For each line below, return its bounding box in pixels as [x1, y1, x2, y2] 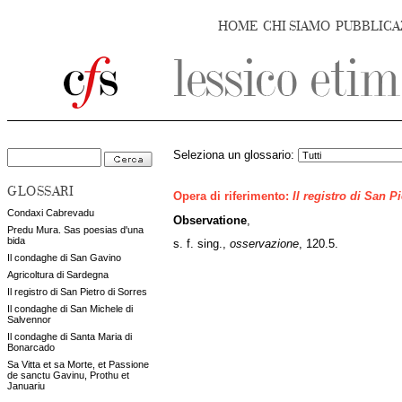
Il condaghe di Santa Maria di [7, 331, 132, 342]
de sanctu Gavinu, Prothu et [7, 370, 129, 380]
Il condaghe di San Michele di [7, 303, 133, 314]
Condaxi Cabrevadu [7, 207, 94, 218]
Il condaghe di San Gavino [7, 252, 121, 263]
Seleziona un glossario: [173, 149, 298, 162]
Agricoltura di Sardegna [7, 269, 109, 280]
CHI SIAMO [263, 19, 330, 34]
